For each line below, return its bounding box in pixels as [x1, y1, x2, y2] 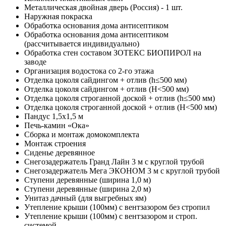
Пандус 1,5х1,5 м [24, 112, 83, 121]
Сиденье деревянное [24, 148, 95, 157]
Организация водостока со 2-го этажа [24, 67, 154, 76]
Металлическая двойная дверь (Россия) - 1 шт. [24, 3, 183, 12]
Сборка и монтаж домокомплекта [24, 130, 139, 139]
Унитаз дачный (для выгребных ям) [24, 194, 146, 203]
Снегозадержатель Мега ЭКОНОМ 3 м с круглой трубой [24, 166, 220, 176]
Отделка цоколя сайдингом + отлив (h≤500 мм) [24, 76, 187, 85]
